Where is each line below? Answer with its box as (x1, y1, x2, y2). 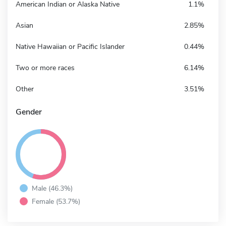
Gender (16, 106, 42, 118)
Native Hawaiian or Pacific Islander (16, 41, 125, 51)
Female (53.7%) (32, 196, 80, 206)
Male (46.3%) (32, 183, 73, 193)
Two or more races (16, 63, 75, 73)
